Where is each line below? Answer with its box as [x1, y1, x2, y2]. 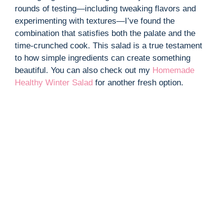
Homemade [152, 66, 194, 75]
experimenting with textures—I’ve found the [15, 16, 175, 26]
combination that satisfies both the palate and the [15, 29, 195, 38]
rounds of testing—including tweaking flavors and [15, 4, 196, 14]
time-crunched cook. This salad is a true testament [15, 41, 202, 51]
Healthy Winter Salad [15, 78, 93, 88]
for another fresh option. [93, 78, 184, 88]
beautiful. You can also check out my [15, 66, 152, 75]
